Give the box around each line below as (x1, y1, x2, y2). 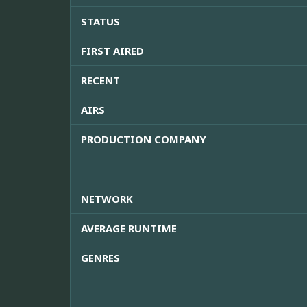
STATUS (81, 14, 120, 29)
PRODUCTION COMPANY (81, 132, 206, 147)
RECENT (81, 73, 120, 88)
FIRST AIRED (81, 44, 144, 58)
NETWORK (81, 192, 133, 206)
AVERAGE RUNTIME (81, 221, 177, 236)
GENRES (81, 251, 120, 265)
